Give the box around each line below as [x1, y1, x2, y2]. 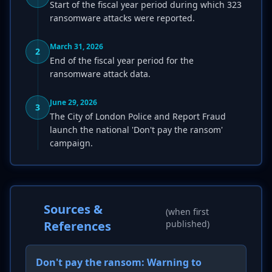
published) [165, 218, 209, 229]
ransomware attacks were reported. [50, 12, 195, 24]
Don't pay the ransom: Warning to [36, 256, 202, 269]
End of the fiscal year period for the [50, 55, 194, 66]
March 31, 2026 [50, 41, 103, 52]
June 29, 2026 [50, 97, 97, 107]
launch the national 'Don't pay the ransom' [50, 124, 223, 135]
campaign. [50, 137, 93, 149]
